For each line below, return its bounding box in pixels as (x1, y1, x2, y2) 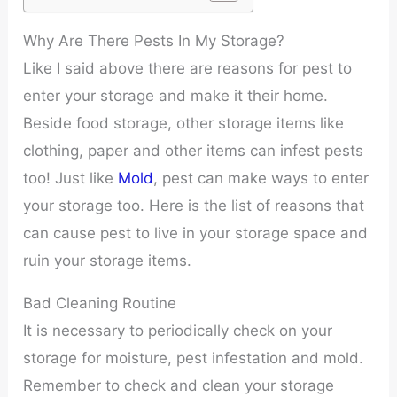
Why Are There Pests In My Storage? (23, 32, 285, 51)
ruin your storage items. (23, 252, 192, 270)
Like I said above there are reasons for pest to (23, 59, 353, 78)
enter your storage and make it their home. (23, 87, 329, 105)
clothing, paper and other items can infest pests (23, 142, 364, 160)
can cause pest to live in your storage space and (23, 224, 369, 243)
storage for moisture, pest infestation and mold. (23, 349, 364, 368)
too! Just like (23, 169, 114, 188)
